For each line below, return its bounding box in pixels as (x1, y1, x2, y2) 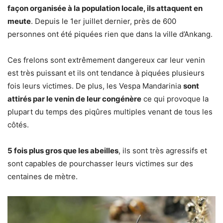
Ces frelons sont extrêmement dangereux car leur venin (7, 55, 205, 65)
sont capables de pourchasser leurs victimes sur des (7, 159, 193, 169)
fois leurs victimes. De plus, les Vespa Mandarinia (7, 81, 183, 91)
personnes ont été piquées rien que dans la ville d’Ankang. (7, 29, 213, 39)
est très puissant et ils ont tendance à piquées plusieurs (7, 68, 205, 78)
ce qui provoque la (141, 94, 209, 104)
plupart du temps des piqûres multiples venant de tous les (7, 107, 213, 117)
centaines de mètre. (7, 172, 78, 182)
